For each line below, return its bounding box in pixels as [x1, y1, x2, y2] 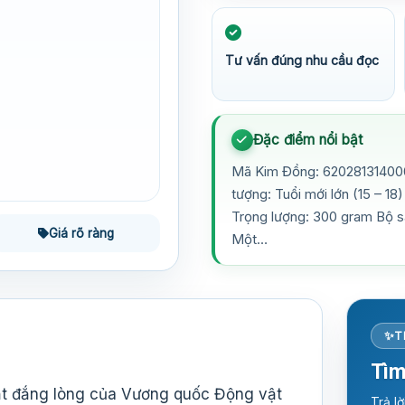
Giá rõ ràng [48, 225, 114, 240]
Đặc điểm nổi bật [253, 131, 363, 148]
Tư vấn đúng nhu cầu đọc [225, 52, 379, 68]
